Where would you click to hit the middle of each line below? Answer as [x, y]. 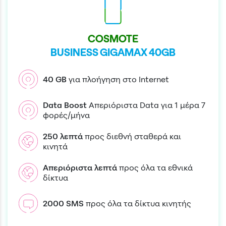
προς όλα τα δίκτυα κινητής [138, 203]
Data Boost [65, 105]
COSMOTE [113, 38]
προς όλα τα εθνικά [156, 167]
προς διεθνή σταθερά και [133, 136]
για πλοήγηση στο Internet [119, 79]
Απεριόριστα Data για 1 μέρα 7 [147, 105]
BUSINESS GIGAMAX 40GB [113, 52]
